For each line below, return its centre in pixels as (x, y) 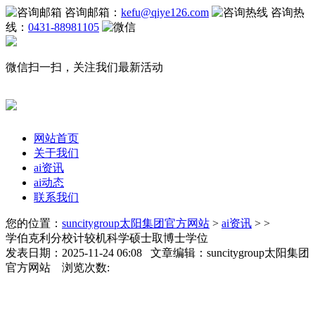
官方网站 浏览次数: (58, 267)
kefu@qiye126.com (165, 12)
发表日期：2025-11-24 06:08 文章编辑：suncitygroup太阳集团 (157, 252)
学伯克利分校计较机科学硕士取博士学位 (107, 238)
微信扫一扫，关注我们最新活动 (84, 67)
